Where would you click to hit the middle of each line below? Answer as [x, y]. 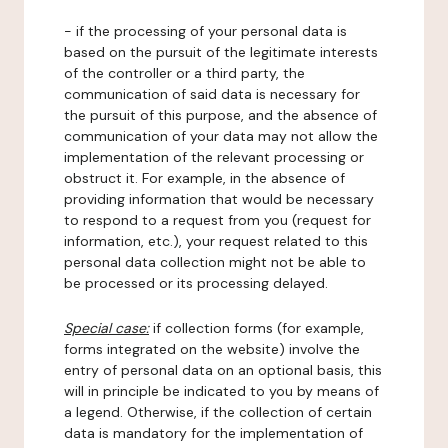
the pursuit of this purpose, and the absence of [220, 115]
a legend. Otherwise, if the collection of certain [218, 412]
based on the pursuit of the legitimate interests [221, 52]
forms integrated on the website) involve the [212, 349]
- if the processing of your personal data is [205, 31]
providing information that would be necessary [219, 199]
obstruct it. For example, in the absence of [204, 178]
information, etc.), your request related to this [216, 241]
